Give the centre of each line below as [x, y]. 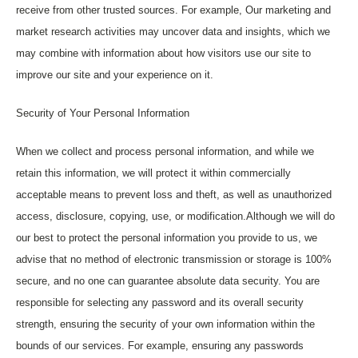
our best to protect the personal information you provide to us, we [167, 238]
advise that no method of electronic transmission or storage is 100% [174, 259]
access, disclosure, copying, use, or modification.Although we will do [175, 216]
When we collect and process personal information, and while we [165, 151]
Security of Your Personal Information [103, 113]
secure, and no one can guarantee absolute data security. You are [168, 281]
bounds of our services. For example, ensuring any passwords [160, 346]
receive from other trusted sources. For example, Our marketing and [173, 10]
